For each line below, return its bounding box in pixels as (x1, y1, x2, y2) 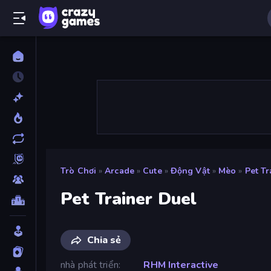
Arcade (105, 165, 134, 177)
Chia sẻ (87, 233, 121, 247)
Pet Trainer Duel (60, 187, 197, 211)
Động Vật (170, 165, 210, 177)
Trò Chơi (60, 165, 97, 177)
